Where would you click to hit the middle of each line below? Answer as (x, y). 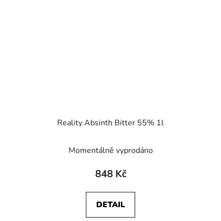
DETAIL (110, 204)
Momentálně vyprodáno (110, 150)
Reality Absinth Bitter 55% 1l (110, 123)
